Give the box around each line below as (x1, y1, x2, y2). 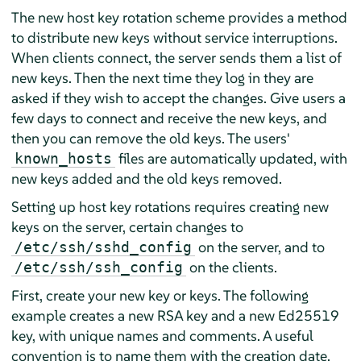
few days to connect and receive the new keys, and (10, 108, 327, 127)
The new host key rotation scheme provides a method (10, 7, 347, 27)
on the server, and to (194, 237, 325, 256)
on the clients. (185, 257, 277, 276)
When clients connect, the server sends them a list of (10, 48, 342, 67)
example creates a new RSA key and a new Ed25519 (10, 305, 339, 325)
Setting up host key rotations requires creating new (10, 197, 329, 216)
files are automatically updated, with (114, 148, 347, 168)
